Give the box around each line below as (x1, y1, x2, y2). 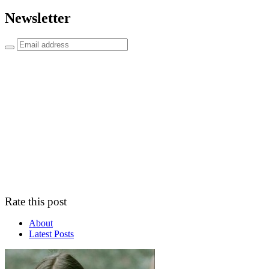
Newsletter (5, 10, 71, 26)
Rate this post (5, 195, 67, 208)
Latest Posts (29, 229, 74, 240)
